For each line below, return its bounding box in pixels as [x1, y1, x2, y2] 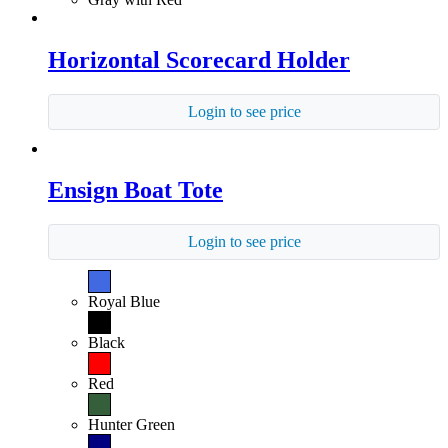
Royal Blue [88, 293, 160, 311]
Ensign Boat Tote [48, 177, 223, 204]
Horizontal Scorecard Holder [48, 46, 350, 73]
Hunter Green [88, 416, 175, 434]
